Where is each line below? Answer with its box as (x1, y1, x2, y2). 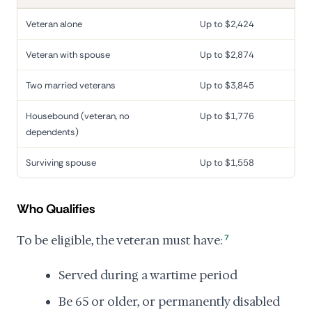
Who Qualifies (17, 201, 95, 217)
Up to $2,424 (200, 18, 254, 30)
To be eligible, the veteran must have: (17, 233, 223, 248)
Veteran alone (26, 18, 82, 30)
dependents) (26, 126, 79, 138)
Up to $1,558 (200, 157, 254, 169)
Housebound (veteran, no (26, 110, 130, 122)
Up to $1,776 (200, 110, 254, 122)
